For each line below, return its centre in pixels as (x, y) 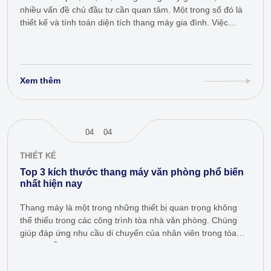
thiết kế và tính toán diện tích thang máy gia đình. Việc (124, 22)
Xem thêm (40, 80)
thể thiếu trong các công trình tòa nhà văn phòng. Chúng (129, 220)
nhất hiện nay (51, 183)
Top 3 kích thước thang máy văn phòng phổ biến (132, 172)
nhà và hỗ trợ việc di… (63, 245)
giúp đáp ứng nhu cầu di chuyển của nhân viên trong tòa (128, 233)
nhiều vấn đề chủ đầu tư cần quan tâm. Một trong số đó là (131, 9)
